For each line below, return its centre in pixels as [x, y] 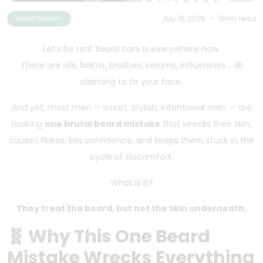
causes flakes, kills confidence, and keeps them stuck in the [131, 140]
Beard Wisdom [39, 18]
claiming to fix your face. [131, 81]
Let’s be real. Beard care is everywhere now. [131, 48]
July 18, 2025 [183, 18]
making [28, 124]
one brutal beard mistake [102, 124]
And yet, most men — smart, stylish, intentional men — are [131, 107]
